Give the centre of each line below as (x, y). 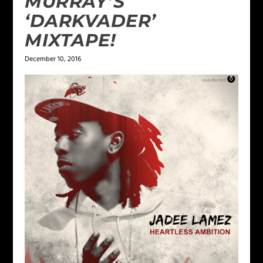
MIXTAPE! (70, 40)
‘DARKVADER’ (90, 21)
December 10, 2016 (53, 59)
